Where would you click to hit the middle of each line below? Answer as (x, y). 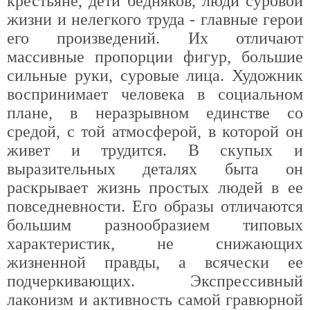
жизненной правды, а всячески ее (155, 262)
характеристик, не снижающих (155, 244)
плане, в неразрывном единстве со (155, 113)
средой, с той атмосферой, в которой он (155, 131)
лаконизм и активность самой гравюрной (155, 300)
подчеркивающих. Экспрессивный (155, 281)
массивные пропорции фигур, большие (155, 57)
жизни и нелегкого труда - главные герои (155, 19)
